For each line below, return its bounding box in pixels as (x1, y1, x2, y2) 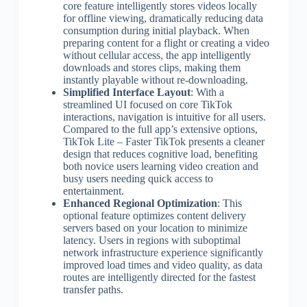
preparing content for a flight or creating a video (62, 36, 269, 49)
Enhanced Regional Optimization (62, 197, 217, 209)
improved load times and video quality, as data (62, 258, 262, 271)
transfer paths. (62, 283, 123, 295)
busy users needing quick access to (62, 172, 213, 184)
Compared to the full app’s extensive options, (62, 123, 258, 135)
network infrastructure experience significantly (62, 246, 263, 258)
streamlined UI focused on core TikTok (62, 98, 232, 110)
